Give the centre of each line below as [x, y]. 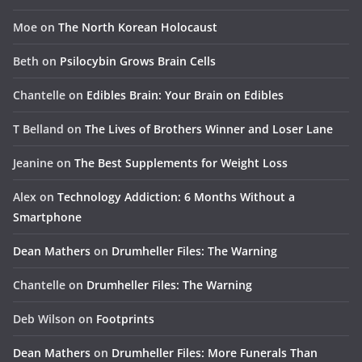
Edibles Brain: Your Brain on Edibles [185, 95]
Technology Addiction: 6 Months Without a [176, 197]
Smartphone [47, 217]
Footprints [125, 319]
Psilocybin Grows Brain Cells [138, 61]
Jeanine [33, 163]
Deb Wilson [44, 319]
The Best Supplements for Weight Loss [181, 163]
